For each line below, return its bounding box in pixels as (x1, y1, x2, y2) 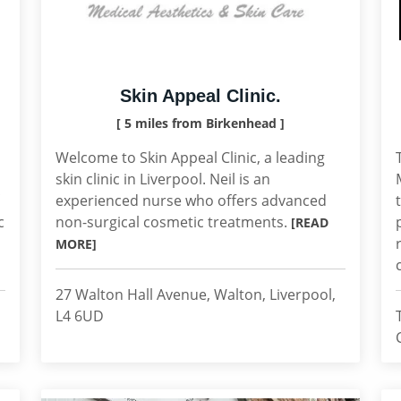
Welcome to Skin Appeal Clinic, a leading (55, 148, 325, 167)
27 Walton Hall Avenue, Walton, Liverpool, (55, 285, 336, 304)
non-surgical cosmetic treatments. (55, 212, 291, 232)
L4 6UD (55, 306, 104, 326)
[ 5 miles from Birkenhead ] (116, 115, 285, 132)
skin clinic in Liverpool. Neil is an (55, 169, 270, 189)
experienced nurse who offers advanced (55, 191, 327, 210)
